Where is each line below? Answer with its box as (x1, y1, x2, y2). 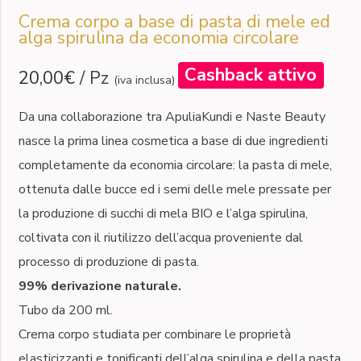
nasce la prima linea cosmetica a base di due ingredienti (18, 131, 328, 150)
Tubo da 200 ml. (18, 301, 113, 319)
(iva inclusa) (113, 72, 175, 88)
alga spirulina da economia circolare (18, 25, 299, 50)
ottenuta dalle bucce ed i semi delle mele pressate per (18, 180, 331, 198)
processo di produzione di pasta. (18, 252, 199, 271)
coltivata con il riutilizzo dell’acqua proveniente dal (18, 228, 303, 247)
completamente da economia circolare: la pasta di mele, (18, 156, 332, 174)
